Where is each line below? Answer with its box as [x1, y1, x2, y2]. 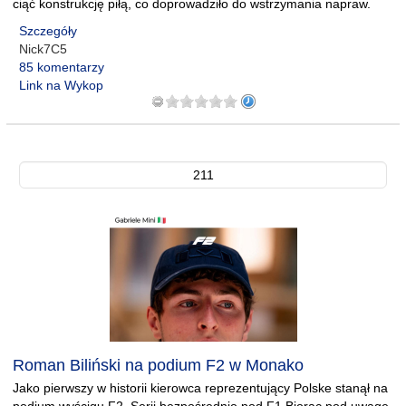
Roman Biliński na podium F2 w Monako [13, 356, 304, 374]
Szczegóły [19, 24, 77, 38]
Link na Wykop [19, 78, 103, 92]
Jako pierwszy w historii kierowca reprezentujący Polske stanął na [13, 381, 388, 395]
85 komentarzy [19, 60, 104, 74]
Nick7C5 [19, 42, 67, 56]
